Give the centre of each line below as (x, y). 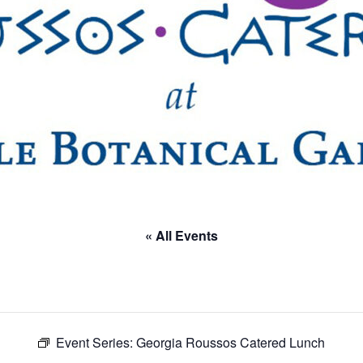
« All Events (181, 235)
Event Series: (96, 342)
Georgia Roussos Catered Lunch (231, 342)
